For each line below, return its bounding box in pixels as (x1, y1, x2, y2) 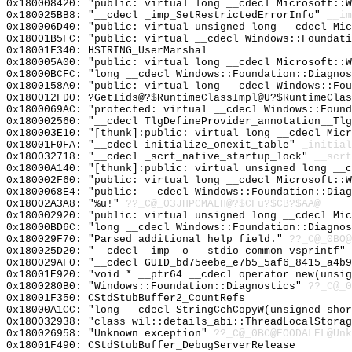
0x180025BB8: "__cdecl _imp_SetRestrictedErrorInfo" (6, 9, 327, 21)
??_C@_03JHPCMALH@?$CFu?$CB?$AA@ (126, 198, 321, 210)
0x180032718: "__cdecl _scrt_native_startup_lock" (6, 151, 314, 163)
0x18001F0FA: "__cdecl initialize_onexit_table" (6, 139, 302, 151)
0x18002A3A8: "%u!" (6, 198, 126, 210)
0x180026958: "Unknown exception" (6, 328, 214, 339)
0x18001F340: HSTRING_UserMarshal (6, 45, 207, 57)
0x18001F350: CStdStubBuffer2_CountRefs (6, 292, 245, 304)
